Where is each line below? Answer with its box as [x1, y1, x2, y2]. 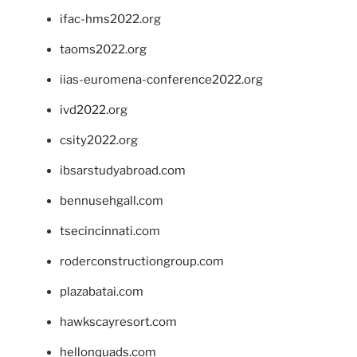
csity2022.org [60, 132, 138, 147]
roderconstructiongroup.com [60, 253, 224, 269]
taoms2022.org [60, 41, 147, 57]
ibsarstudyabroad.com [60, 163, 186, 178]
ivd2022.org [60, 102, 127, 117]
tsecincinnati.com [60, 223, 160, 238]
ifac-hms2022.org [60, 11, 161, 26]
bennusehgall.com [60, 193, 163, 208]
